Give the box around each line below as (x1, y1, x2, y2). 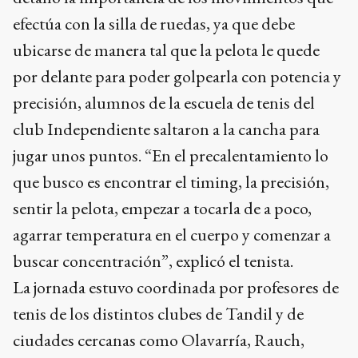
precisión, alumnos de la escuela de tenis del (13, 90, 315, 114)
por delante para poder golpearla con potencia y (13, 64, 341, 88)
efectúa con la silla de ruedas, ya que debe (13, 11, 295, 35)
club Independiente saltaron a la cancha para (13, 117, 320, 141)
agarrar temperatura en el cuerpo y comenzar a (13, 222, 331, 246)
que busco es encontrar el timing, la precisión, (13, 169, 329, 193)
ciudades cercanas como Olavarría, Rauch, (13, 328, 304, 352)
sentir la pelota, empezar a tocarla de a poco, (13, 196, 312, 220)
